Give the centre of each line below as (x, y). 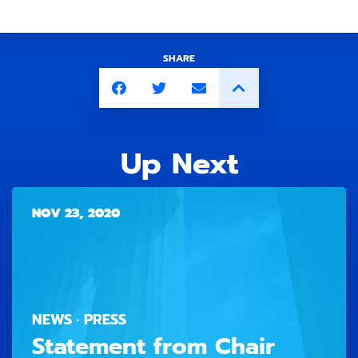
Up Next (179, 163)
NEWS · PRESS (79, 319)
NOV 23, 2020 (76, 213)
